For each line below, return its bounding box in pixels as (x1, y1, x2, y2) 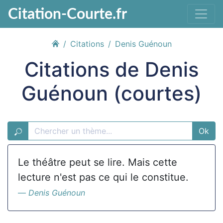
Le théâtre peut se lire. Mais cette (18, 156, 177, 168)
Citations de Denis (24, 57, 199, 82)
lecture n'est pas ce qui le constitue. (18, 171, 189, 183)
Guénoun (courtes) (21, 81, 202, 106)
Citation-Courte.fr (8, 4, 127, 22)
